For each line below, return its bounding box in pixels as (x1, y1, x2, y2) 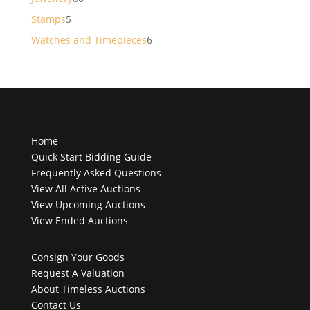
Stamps (30, 12, 66, 26)
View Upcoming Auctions (30, 198, 145, 211)
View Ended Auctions (30, 214, 128, 227)
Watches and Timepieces (30, 33, 147, 46)
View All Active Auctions (30, 182, 140, 195)
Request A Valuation (30, 266, 125, 280)
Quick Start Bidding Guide (30, 150, 152, 163)
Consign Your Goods (30, 250, 125, 264)
